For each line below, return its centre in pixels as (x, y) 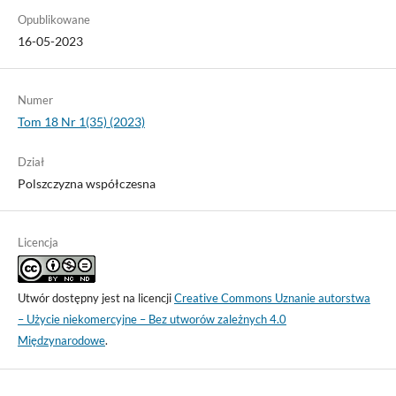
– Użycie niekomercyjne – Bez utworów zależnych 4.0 (152, 320)
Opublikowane (53, 20)
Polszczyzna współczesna (86, 184)
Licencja (38, 243)
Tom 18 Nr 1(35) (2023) (81, 122)
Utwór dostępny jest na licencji (95, 298)
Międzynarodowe (61, 341)
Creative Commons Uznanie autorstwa (272, 298)
